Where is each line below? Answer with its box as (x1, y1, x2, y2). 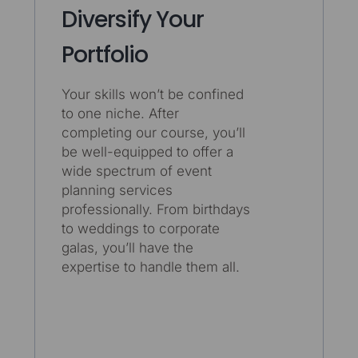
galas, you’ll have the (61, 239, 193, 256)
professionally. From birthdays (61, 201, 250, 217)
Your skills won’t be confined (61, 86, 244, 102)
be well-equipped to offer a (61, 143, 233, 160)
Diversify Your (61, 4, 204, 36)
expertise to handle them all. (61, 258, 240, 275)
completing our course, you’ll (61, 124, 245, 141)
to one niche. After (61, 105, 179, 121)
